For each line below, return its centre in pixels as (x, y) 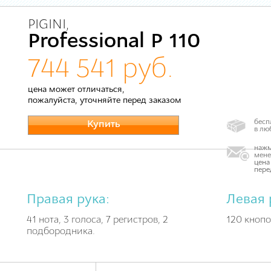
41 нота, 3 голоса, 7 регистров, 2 (97, 220)
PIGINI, (48, 25)
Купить (103, 124)
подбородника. (61, 232)
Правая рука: (68, 200)
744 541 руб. (101, 70)
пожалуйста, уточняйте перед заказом (105, 101)
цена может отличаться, (76, 90)
